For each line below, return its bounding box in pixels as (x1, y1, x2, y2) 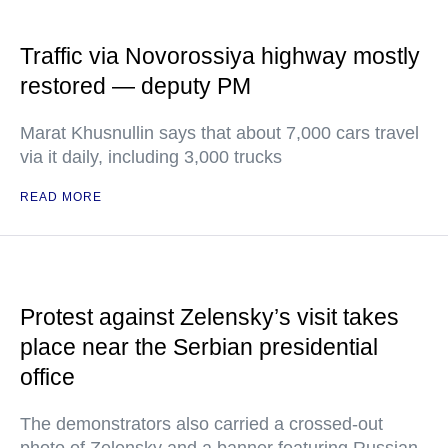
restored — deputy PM (20, 73, 251, 100)
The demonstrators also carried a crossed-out (20, 414, 383, 435)
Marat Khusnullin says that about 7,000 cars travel (20, 123, 419, 144)
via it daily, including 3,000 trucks (20, 147, 282, 168)
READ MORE (20, 190, 102, 205)
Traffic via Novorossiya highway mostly (20, 43, 420, 70)
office (20, 364, 75, 391)
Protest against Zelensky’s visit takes (20, 304, 399, 331)
